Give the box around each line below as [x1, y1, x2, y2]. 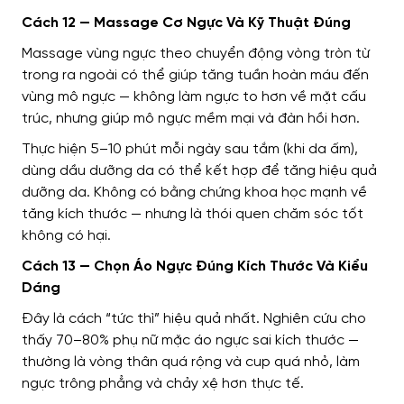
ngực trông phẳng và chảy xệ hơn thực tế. [22, 376, 304, 392]
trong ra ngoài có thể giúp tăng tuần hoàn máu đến [22, 68, 369, 84]
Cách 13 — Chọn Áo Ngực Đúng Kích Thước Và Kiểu [22, 259, 368, 275]
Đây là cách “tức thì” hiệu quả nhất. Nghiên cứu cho [22, 311, 366, 327]
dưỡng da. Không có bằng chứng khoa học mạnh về [22, 185, 367, 201]
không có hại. [22, 228, 111, 244]
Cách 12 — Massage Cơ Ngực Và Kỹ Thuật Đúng [22, 15, 351, 32]
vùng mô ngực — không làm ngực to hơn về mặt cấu [22, 89, 366, 106]
